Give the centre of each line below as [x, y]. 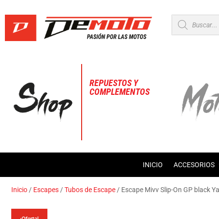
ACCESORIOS [194, 165]
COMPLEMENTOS [120, 91]
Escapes [46, 190]
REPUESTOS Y [114, 83]
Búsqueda [191, 19]
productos [191, 36]
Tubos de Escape [90, 190]
